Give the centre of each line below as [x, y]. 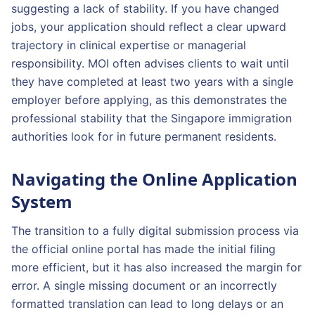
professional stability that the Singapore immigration [152, 118]
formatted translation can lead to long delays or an [147, 304]
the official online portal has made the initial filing [143, 249]
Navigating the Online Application [154, 179]
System [42, 201]
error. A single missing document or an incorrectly [144, 285]
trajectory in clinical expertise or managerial [129, 45]
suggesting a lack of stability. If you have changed [145, 8]
